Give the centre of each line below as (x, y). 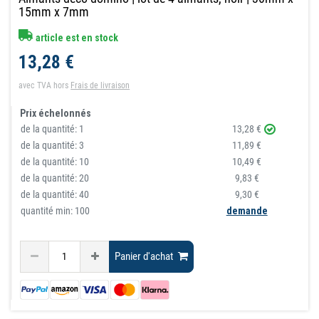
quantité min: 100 (56, 210)
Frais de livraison (100, 85)
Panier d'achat (144, 257)
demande (247, 210)
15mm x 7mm (54, 11)
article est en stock (76, 37)
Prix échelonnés (56, 113)
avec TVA (35, 85)
